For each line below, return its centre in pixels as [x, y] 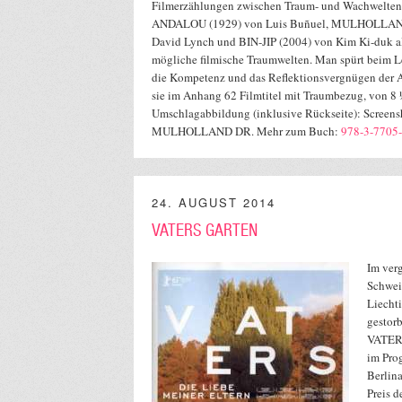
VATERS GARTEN [205, 231]
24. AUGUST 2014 [214, 203]
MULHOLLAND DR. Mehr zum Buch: [246, 131]
